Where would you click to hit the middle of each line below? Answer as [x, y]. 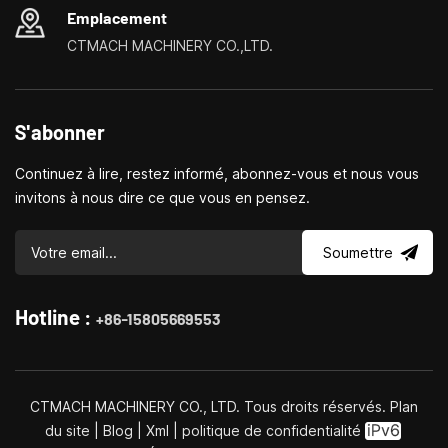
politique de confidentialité [271, 430]
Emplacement [117, 17]
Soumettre [358, 253]
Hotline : [55, 316]
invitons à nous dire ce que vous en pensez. [162, 197]
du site [69, 430]
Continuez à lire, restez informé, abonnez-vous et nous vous [217, 173]
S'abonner [60, 131]
